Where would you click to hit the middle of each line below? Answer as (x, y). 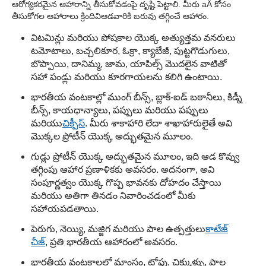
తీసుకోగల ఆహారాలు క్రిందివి (56, 16)
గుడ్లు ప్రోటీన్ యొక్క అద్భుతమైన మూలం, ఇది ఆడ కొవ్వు (135, 157)
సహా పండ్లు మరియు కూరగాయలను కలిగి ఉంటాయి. (126, 77)
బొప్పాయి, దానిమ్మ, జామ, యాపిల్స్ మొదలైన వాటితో (129, 64)
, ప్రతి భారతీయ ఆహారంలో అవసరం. (111, 242)
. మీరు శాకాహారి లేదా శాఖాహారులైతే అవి (159, 123)
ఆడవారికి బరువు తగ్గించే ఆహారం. (155, 16)
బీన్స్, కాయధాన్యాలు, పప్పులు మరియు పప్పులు (120, 110)
